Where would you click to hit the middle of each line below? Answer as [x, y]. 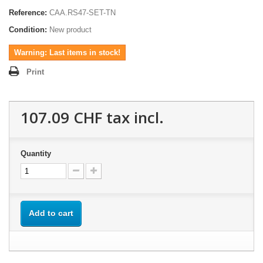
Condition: [28, 30]
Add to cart [51, 213]
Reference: [28, 13]
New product [70, 30]
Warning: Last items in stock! [67, 53]
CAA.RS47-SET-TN [82, 13]
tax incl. [133, 117]
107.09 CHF [61, 117]
